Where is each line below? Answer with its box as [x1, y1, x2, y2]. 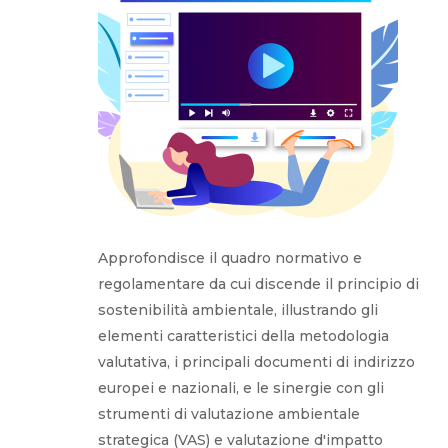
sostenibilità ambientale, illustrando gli [98, 300, 379, 319]
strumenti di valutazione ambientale [98, 404, 361, 423]
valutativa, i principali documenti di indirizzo [98, 352, 416, 371]
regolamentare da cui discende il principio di [98, 274, 420, 293]
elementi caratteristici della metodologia [98, 326, 390, 345]
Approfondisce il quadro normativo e [98, 248, 363, 267]
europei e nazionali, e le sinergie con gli [98, 378, 385, 397]
